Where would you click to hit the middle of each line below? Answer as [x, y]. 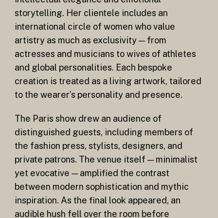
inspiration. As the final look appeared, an [98, 200]
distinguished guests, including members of [104, 132]
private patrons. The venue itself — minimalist [106, 160]
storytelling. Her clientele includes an [91, 13]
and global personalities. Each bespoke [93, 67]
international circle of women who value [95, 26]
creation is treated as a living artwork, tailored [108, 81]
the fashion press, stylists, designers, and [99, 146]
